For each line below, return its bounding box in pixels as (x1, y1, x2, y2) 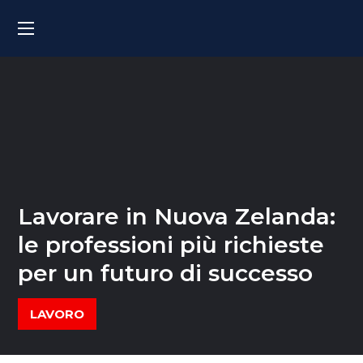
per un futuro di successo (18, 259, 314, 287)
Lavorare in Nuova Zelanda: (18, 203, 336, 230)
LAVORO (30, 306, 85, 322)
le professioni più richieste (18, 231, 325, 258)
